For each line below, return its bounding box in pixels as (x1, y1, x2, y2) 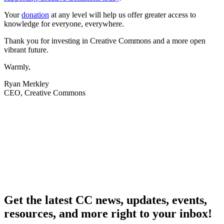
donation (21, 10, 49, 19)
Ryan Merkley (4, 79, 49, 88)
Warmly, (4, 62, 30, 71)
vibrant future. (4, 45, 48, 54)
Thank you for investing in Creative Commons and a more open (4, 36, 205, 45)
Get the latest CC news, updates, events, (4, 193, 207, 206)
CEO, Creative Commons (4, 88, 85, 97)
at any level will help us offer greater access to (49, 10, 196, 19)
